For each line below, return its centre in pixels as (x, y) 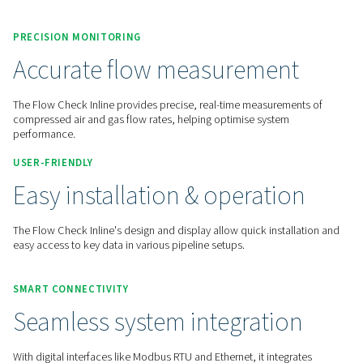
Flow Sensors (283, 129)
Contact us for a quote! (107, 38)
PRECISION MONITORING (96, 228)
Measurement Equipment (149, 129)
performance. (56, 349)
